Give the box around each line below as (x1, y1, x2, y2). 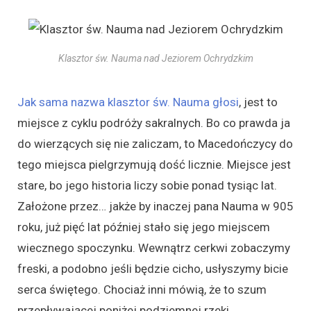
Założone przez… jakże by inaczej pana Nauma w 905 (17, 199, 294, 213)
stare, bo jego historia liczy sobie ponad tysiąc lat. (17, 178, 277, 192)
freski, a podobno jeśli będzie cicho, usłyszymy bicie (17, 261, 288, 276)
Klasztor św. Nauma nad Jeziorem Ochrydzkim (58, 52, 253, 64)
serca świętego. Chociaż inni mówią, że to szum (17, 282, 267, 296)
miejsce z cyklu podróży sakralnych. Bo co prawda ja (17, 115, 290, 130)
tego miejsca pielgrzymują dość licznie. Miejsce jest (17, 157, 291, 171)
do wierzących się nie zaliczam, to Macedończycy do (17, 136, 293, 151)
